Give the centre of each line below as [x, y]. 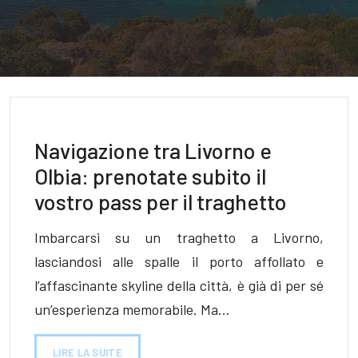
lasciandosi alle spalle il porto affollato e [179, 261]
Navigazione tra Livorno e [153, 150]
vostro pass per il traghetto [161, 201]
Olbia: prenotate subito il [150, 176]
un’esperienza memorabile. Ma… [132, 309]
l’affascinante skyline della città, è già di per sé [179, 285]
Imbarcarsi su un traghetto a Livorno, [179, 237]
